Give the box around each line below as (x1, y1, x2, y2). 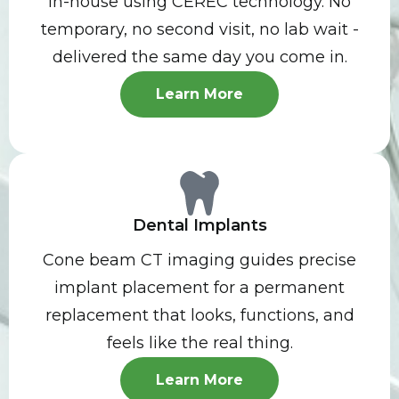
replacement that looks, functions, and (45, 305, 354, 326)
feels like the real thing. (106, 333, 293, 354)
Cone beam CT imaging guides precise (43, 250, 356, 271)
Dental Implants (132, 215, 267, 235)
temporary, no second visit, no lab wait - (40, 19, 359, 39)
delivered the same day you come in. (52, 46, 347, 67)
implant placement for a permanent (54, 278, 345, 298)
